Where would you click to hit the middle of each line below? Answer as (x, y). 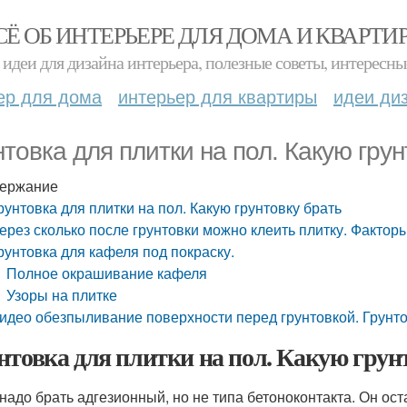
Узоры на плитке (62, 295)
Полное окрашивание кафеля (107, 273)
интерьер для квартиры (218, 96)
